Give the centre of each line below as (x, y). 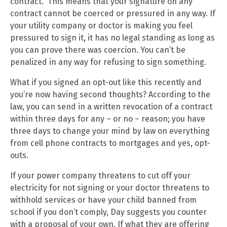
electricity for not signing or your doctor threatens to (110, 187)
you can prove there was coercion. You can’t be (98, 50)
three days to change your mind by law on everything (110, 131)
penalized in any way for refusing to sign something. (108, 62)
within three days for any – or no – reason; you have (108, 119)
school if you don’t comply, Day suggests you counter (108, 212)
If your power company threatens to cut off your (100, 175)
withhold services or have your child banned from (103, 200)
